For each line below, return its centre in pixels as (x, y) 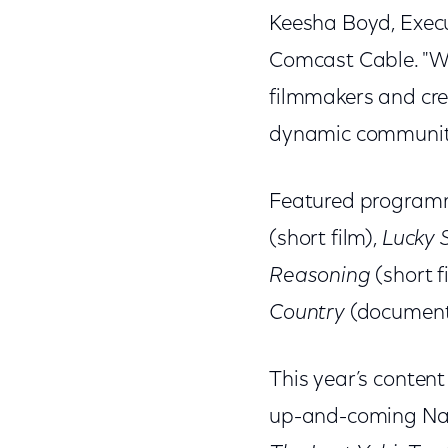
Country (306, 313)
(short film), (325, 239)
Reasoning (319, 276)
